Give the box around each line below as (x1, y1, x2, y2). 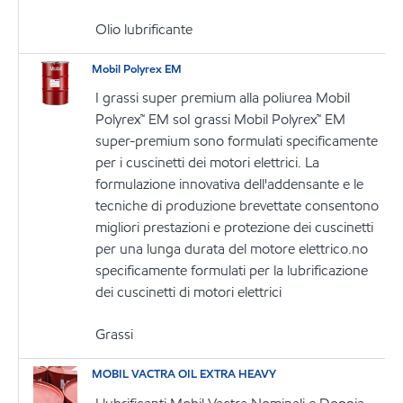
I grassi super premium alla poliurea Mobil (95, 88, 351, 108)
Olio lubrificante (95, 20, 193, 39)
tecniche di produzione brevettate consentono (95, 196, 380, 216)
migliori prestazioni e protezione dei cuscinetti (95, 218, 374, 237)
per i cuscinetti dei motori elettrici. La (95, 153, 320, 173)
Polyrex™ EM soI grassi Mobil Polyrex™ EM (95, 110, 346, 130)
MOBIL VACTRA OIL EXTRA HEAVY (92, 366, 277, 382)
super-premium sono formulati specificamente (95, 131, 379, 151)
